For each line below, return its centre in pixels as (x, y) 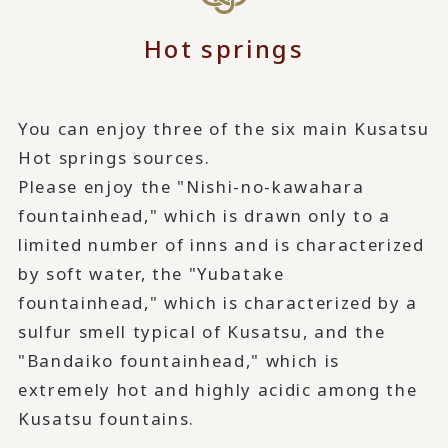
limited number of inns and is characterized (221, 244)
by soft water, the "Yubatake (151, 273)
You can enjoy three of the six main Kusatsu (223, 128)
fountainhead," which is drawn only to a (204, 215)
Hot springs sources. (114, 157)
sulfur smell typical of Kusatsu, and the (201, 331)
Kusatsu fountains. (106, 418)
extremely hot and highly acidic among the (217, 389)
